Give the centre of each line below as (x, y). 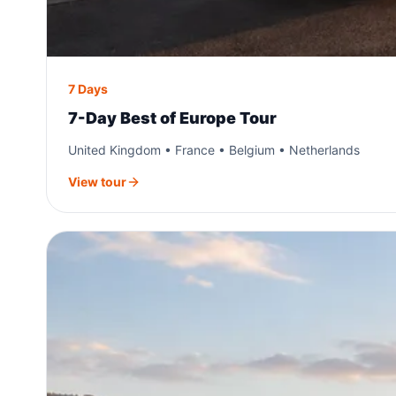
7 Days (88, 88)
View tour (97, 181)
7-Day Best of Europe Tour (172, 118)
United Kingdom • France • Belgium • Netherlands (214, 149)
